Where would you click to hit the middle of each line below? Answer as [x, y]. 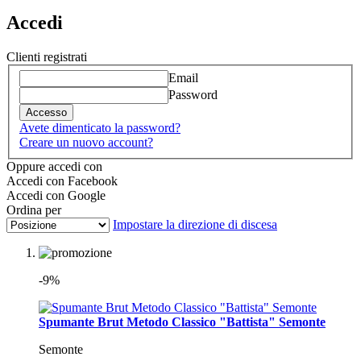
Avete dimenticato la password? [100, 128]
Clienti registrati [47, 56]
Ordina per [34, 210]
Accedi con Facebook [62, 181]
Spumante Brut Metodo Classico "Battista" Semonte [182, 322]
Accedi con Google [56, 196]
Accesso [46, 113]
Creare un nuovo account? [86, 143]
